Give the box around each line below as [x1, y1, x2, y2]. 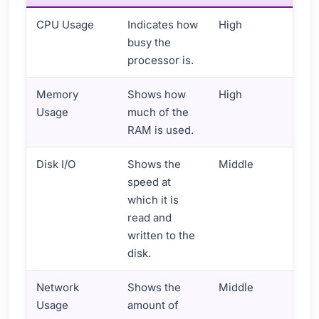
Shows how [127, 87, 187, 101]
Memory [36, 87, 79, 101]
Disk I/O [36, 157, 76, 171]
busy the [127, 35, 172, 49]
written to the [127, 228, 196, 242]
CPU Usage [36, 17, 95, 31]
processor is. [127, 53, 194, 67]
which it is [127, 192, 179, 206]
